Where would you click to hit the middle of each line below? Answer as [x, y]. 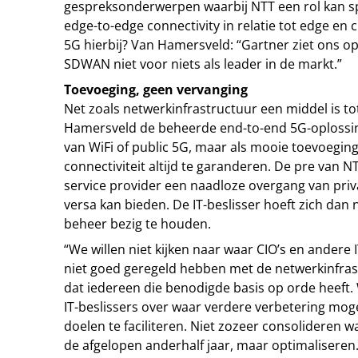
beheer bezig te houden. [137, 224]
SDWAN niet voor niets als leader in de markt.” [203, 64]
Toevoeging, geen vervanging [156, 89]
